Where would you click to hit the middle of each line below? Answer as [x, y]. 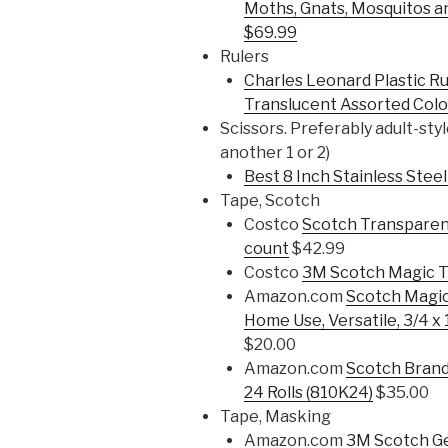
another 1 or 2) [275, 152]
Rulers [244, 56]
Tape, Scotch [271, 200]
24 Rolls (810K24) [308, 392]
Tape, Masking [275, 416]
